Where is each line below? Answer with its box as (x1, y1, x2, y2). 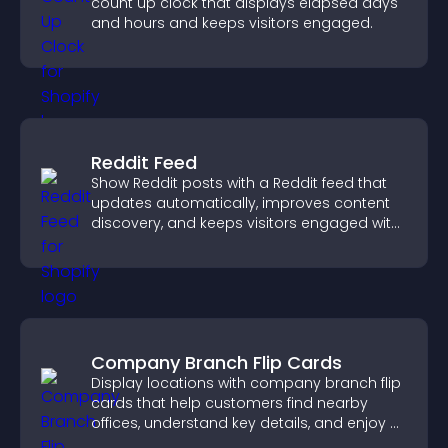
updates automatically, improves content (91, 193, 390, 213)
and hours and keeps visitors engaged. (91, 13, 373, 33)
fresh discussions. (91, 233, 218, 253)
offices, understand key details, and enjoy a (91, 413, 400, 433)
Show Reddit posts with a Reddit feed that (91, 173, 387, 193)
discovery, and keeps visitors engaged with (91, 213, 400, 233)
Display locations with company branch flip (91, 373, 401, 393)
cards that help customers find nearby (91, 393, 368, 413)
